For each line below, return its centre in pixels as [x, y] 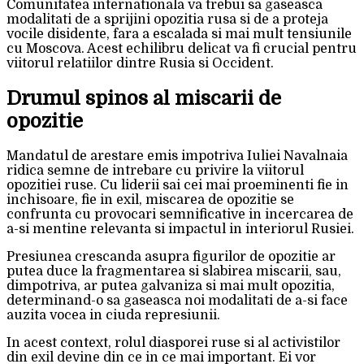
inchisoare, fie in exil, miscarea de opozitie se [150, 200]
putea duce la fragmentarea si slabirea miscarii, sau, [174, 272]
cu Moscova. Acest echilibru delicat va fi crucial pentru [182, 49]
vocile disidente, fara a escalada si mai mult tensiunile [179, 35]
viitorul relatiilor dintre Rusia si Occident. [140, 64]
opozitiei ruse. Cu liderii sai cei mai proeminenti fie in [178, 186]
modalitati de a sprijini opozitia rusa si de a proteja [167, 20]
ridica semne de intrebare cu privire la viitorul [155, 171]
